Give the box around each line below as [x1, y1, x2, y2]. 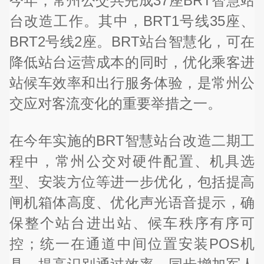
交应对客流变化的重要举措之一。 [9, 95, 222, 111]
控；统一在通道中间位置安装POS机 [9, 236, 255, 252]
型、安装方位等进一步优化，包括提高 [9, 174, 255, 190]
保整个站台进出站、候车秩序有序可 [9, 215, 255, 232]
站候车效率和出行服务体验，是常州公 [9, 74, 255, 91]
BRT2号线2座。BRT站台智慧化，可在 [9, 33, 255, 49]
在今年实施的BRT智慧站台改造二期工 [9, 133, 255, 149]
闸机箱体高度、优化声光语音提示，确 [9, 194, 255, 211]
